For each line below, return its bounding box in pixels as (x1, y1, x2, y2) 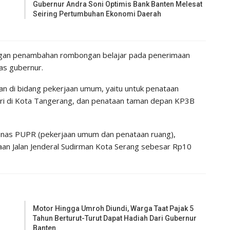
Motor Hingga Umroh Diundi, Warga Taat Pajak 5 (33, 204, 194, 213)
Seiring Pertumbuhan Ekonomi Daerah (33, 9, 162, 18)
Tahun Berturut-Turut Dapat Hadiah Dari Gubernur (33, 214, 197, 222)
